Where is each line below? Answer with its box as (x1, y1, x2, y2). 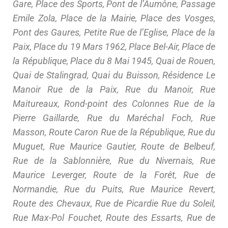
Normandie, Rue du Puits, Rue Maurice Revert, (13, 184, 215, 195)
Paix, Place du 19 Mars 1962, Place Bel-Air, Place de (13, 41, 215, 52)
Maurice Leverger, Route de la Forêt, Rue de (13, 169, 215, 181)
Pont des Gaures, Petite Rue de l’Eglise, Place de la (13, 27, 215, 38)
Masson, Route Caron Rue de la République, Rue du (13, 127, 215, 138)
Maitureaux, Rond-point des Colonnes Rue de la (13, 98, 215, 109)
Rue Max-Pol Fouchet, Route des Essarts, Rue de (13, 212, 215, 223)
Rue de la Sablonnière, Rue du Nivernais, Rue (13, 155, 215, 166)
